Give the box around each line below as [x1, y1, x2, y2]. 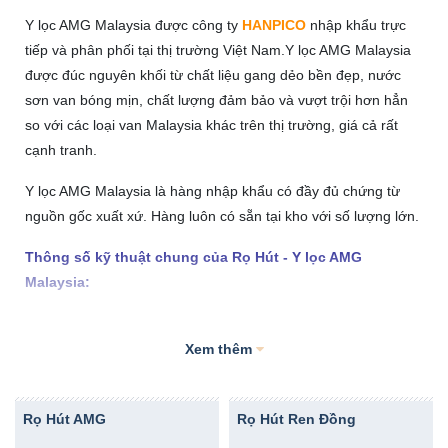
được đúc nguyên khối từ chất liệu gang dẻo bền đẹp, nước [25, 67, 401, 83]
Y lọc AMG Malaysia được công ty [25, 17, 242, 33]
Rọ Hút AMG [23, 411, 106, 427]
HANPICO [242, 17, 306, 33]
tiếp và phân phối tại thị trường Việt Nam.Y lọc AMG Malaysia [25, 42, 411, 58]
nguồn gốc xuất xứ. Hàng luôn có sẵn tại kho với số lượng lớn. [25, 208, 419, 224]
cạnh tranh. [25, 142, 97, 158]
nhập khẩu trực [306, 17, 406, 33]
